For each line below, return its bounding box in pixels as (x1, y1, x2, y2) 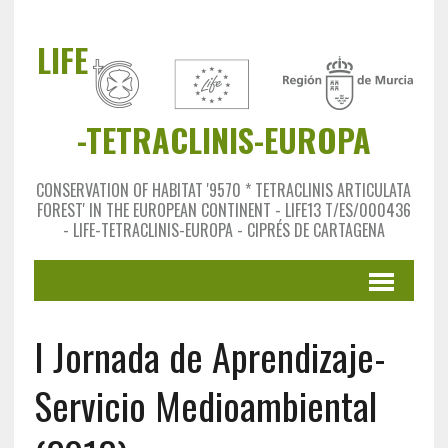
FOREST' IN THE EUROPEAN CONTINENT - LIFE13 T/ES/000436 (36, 198, 411, 222)
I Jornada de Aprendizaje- (33, 328, 386, 384)
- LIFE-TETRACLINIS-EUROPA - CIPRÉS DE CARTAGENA (62, 218, 385, 242)
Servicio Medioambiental (33, 377, 377, 433)
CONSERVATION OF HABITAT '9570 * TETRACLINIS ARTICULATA (36, 178, 412, 202)
